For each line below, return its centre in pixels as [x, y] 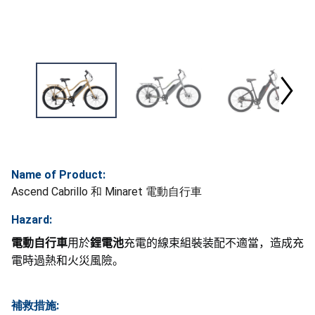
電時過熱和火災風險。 [67, 260]
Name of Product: [58, 174]
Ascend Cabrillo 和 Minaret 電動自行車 [107, 191]
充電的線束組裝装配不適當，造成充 [214, 243]
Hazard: [32, 219]
